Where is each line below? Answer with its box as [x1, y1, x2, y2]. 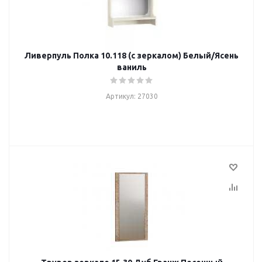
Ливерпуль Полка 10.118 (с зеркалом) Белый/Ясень [25, 51, 239, 60]
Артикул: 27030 [105, 92, 158, 100]
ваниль [116, 63, 147, 72]
